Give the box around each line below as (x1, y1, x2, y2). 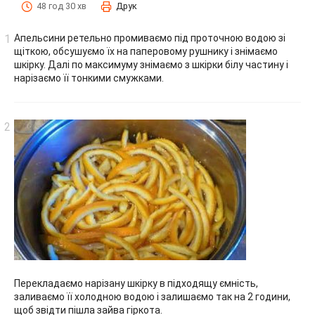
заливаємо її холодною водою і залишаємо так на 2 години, (14, 291, 290, 303)
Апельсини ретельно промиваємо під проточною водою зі (14, 32, 285, 44)
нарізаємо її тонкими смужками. (14, 72, 164, 84)
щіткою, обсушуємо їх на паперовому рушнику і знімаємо (14, 46, 278, 58)
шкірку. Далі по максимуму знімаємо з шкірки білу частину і (14, 59, 288, 71)
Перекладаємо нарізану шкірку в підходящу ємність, (14, 278, 258, 290)
